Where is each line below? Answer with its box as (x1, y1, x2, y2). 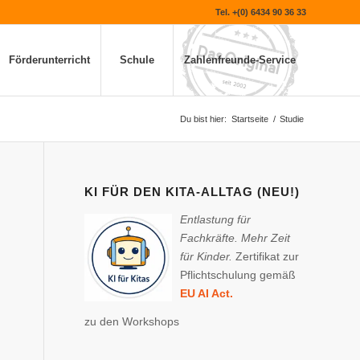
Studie (280, 114, 304, 124)
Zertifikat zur (235, 249, 300, 263)
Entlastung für (180, 212, 252, 226)
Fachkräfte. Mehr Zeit (180, 231, 291, 244)
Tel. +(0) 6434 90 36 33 (215, 7, 306, 17)
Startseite (231, 114, 268, 124)
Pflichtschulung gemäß (180, 268, 297, 281)
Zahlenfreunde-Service (184, 54, 296, 66)
